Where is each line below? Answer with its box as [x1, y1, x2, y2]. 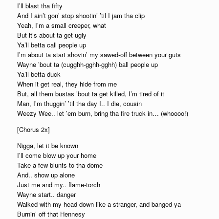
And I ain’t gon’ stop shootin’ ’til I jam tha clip [17, 11, 145, 20]
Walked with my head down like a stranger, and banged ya [17, 199, 181, 209]
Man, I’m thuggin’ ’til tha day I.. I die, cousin [17, 99, 142, 108]
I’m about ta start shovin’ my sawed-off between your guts [17, 50, 181, 59]
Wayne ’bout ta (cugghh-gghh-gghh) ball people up [17, 60, 158, 69]
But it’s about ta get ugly [17, 30, 87, 40]
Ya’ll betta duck [17, 69, 61, 79]
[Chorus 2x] [17, 125, 50, 134]
